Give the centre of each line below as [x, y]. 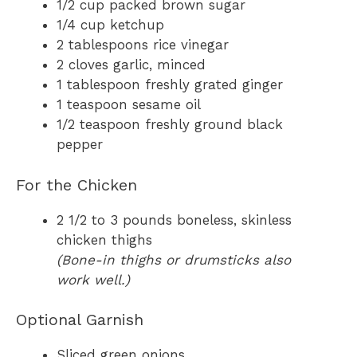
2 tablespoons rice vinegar [143, 45]
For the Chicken [76, 184]
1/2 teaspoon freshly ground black [170, 125]
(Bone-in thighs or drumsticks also [174, 259]
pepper [80, 145]
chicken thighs [104, 239]
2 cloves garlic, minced [131, 65]
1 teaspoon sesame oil [129, 105]
